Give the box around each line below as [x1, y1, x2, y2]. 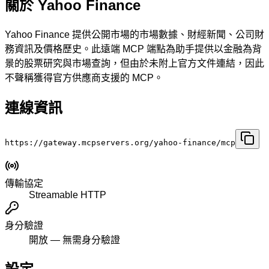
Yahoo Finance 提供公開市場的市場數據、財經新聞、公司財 [5, 29, 264, 40]
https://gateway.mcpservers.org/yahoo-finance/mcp [5, 138, 235, 147]
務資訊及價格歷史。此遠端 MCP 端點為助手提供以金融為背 [5, 43, 262, 54]
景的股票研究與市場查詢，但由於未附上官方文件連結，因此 [5, 58, 264, 68]
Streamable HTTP [29, 189, 106, 200]
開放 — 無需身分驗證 [29, 234, 120, 245]
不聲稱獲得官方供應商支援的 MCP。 [5, 72, 163, 83]
